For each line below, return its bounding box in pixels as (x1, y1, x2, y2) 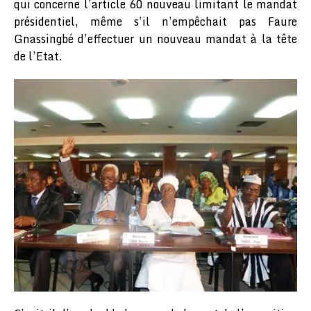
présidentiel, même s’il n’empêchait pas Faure (14, 12, 297, 31)
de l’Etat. (14, 47, 62, 65)
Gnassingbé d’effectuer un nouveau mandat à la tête (14, 30, 297, 48)
